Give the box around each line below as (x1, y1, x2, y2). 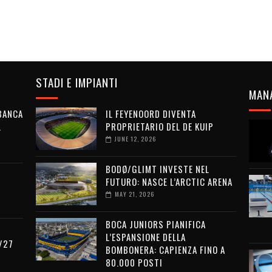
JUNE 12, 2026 (114, 134, 156, 143)
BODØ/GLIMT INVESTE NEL (105, 162, 209, 175)
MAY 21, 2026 (114, 189, 154, 199)
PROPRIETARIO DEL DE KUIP (105, 120, 214, 133)
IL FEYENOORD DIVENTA (105, 107, 196, 120)
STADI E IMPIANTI (35, 73, 118, 90)
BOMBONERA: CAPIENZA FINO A (105, 243, 225, 256)
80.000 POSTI (105, 256, 163, 269)
